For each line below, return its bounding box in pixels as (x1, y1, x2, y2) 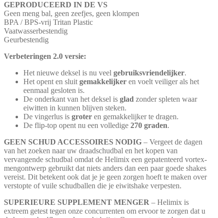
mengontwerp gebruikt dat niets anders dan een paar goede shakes (4, 163, 206, 172)
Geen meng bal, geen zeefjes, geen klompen (4, 9, 139, 18)
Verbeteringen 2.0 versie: (4, 52, 86, 60)
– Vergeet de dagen (142, 137, 202, 146)
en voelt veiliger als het (127, 77, 199, 86)
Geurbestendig (4, 35, 49, 44)
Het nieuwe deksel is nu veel (23, 68, 113, 77)
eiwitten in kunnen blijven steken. (23, 103, 127, 112)
